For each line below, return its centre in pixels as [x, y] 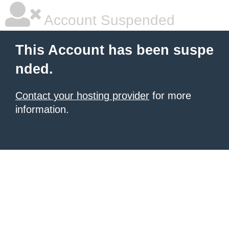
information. [42, 109]
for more [170, 96]
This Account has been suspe [114, 50]
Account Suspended [108, 20]
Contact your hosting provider [82, 96]
